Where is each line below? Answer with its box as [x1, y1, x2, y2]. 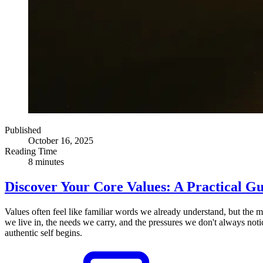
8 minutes [28, 156, 64, 167]
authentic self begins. [5, 227, 82, 238]
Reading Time [5, 146, 57, 156]
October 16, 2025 [28, 135, 93, 146]
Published [5, 124, 41, 135]
